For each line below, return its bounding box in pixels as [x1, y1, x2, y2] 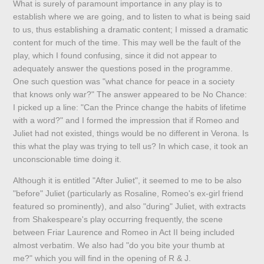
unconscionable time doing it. [13, 154, 122, 164]
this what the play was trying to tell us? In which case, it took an [13, 141, 249, 151]
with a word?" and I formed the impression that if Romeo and [13, 115, 240, 126]
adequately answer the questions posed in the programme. [13, 64, 233, 74]
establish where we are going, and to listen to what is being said [13, 12, 251, 22]
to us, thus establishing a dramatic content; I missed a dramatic [13, 25, 249, 35]
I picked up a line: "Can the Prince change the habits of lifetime [13, 103, 247, 113]
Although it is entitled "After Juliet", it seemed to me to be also [13, 176, 242, 186]
